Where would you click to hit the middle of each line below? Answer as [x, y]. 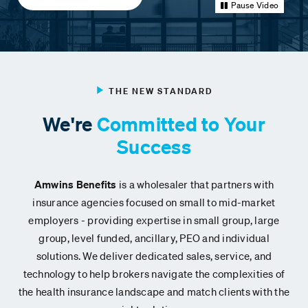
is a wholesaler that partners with [196, 185]
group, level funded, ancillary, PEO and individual [154, 238]
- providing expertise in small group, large [179, 220]
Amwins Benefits [76, 185]
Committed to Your [181, 124]
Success [154, 147]
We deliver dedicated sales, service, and [176, 256]
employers [54, 220]
